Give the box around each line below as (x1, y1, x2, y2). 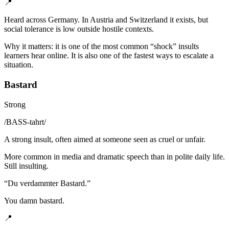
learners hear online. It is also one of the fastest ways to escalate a (4, 51, 214, 60)
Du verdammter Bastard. (8, 178, 87, 188)
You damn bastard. (4, 196, 64, 205)
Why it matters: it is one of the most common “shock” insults (4, 42, 199, 51)
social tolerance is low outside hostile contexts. (4, 25, 154, 34)
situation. (4, 60, 33, 70)
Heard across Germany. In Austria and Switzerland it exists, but (4, 15, 208, 25)
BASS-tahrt (6, 117, 44, 126)
